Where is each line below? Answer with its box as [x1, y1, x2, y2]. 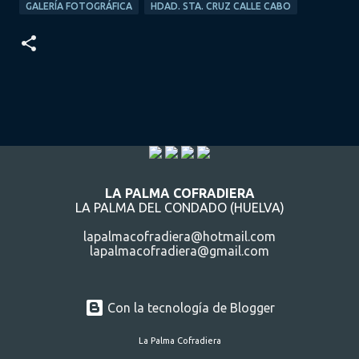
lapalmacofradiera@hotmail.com [83, 229, 276, 244]
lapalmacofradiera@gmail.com [90, 244, 269, 259]
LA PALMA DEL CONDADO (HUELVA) [75, 200, 284, 216]
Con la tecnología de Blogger [103, 301, 275, 316]
